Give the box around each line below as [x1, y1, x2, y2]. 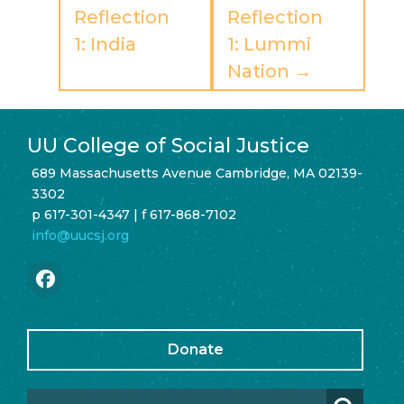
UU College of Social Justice [27, 133, 309, 158]
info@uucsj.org [32, 226, 129, 243]
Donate [167, 340, 224, 358]
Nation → [226, 60, 312, 82]
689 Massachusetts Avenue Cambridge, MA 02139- [32, 164, 363, 181]
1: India [73, 32, 136, 55]
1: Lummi [226, 32, 311, 55]
